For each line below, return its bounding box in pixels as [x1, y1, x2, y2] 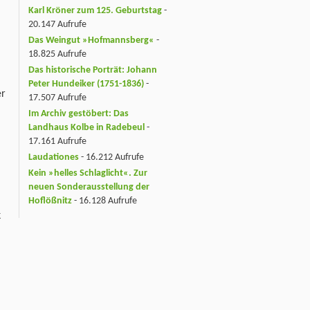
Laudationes [28, 152, 79, 163]
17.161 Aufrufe [28, 136, 86, 147]
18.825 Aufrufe [28, 49, 86, 60]
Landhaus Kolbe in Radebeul [28, 122, 145, 134]
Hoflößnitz [28, 195, 72, 206]
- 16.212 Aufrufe [79, 152, 144, 163]
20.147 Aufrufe [28, 19, 86, 30]
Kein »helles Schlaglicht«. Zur [28, 167, 147, 179]
